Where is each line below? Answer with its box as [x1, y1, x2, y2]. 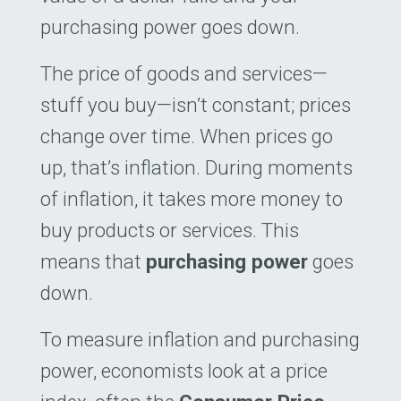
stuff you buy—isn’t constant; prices [40, 93, 351, 117]
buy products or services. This [40, 218, 299, 243]
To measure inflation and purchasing [40, 327, 360, 351]
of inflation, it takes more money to [40, 187, 343, 211]
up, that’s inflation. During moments [40, 156, 353, 180]
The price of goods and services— [40, 62, 328, 86]
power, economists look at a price [40, 358, 328, 382]
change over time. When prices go [40, 124, 333, 149]
